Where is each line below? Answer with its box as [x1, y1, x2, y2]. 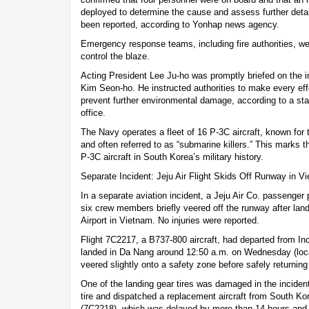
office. [81, 107, 106, 118]
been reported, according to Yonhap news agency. [81, 19, 279, 30]
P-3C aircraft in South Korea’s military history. [81, 151, 263, 162]
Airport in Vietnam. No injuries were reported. [81, 215, 259, 226]
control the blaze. [81, 50, 150, 61]
